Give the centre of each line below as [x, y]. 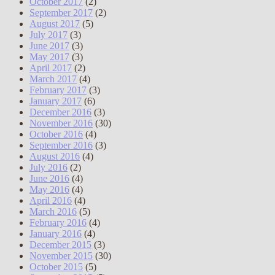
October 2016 [56, 134]
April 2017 [51, 68]
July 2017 [48, 34]
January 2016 [56, 233]
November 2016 [61, 123]
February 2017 [58, 90]
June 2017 [49, 45]
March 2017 [53, 79]
